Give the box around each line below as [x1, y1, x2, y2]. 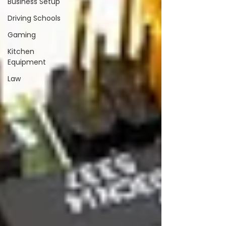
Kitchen [8, 46, 34, 57]
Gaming [8, 30, 36, 40]
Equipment [8, 57, 46, 68]
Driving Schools [8, 13, 61, 24]
